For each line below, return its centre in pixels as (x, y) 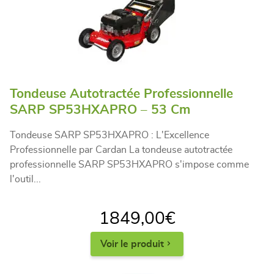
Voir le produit (132, 244)
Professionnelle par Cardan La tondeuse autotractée (121, 150)
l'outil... (25, 179)
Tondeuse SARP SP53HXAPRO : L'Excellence (109, 135)
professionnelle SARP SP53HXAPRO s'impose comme (129, 164)
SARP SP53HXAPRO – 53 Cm (100, 109)
